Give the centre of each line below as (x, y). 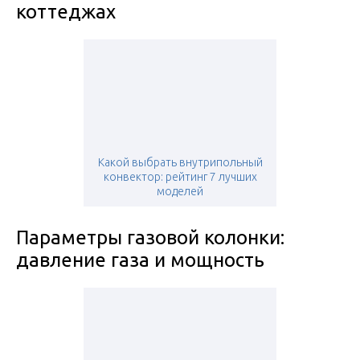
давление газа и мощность (140, 260)
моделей (180, 192)
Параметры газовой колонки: (150, 238)
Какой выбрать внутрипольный (180, 163)
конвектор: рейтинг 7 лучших (180, 177)
